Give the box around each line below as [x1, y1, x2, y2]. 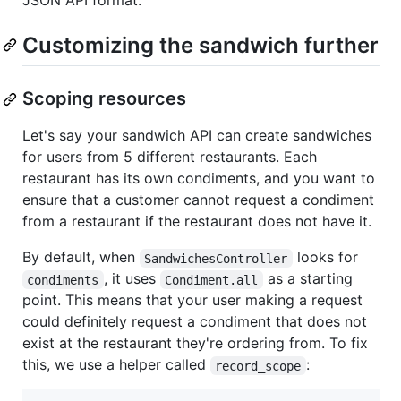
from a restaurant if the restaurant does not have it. [22, 212, 371, 231]
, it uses [103, 269, 160, 288]
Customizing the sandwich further [22, 32, 379, 59]
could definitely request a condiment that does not [22, 312, 367, 331]
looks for [292, 248, 358, 267]
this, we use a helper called [22, 355, 210, 374]
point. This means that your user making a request [22, 291, 363, 310]
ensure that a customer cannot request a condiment [22, 191, 374, 209]
